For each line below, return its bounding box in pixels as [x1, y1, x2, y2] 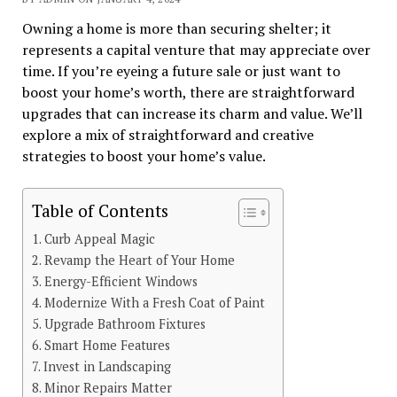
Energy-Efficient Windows [43, 273, 198, 291]
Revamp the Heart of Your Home [43, 252, 235, 269]
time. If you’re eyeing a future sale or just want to [21, 61, 340, 82]
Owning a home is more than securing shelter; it [21, 19, 331, 39]
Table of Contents [31, 198, 168, 222]
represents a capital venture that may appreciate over [21, 40, 370, 60]
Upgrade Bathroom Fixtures [43, 315, 206, 333]
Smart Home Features [43, 337, 170, 354]
